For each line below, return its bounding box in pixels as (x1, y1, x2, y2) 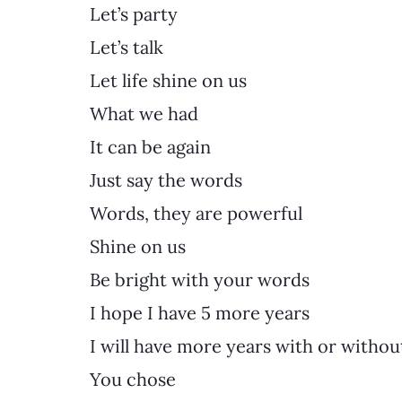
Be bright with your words (90, 267, 310, 291)
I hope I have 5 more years (90, 301, 310, 324)
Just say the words (90, 168, 242, 191)
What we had (90, 101, 198, 125)
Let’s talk (90, 35, 163, 58)
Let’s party (90, 2, 178, 25)
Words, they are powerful (90, 201, 302, 224)
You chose (90, 367, 176, 390)
